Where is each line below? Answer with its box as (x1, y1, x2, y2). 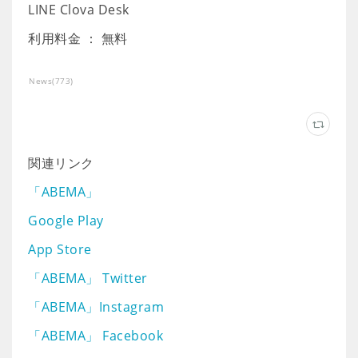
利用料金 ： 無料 (28, 30, 128, 47)
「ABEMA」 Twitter (28, 269, 148, 287)
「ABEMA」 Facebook (28, 327, 163, 344)
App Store (28, 241, 92, 258)
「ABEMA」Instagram (28, 298, 164, 316)
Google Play (28, 212, 104, 229)
